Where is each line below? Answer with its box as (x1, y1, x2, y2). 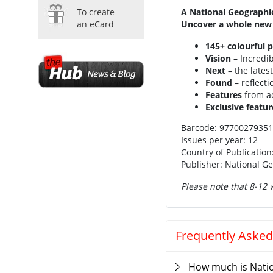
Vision (205, 52, 231, 64)
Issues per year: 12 (181, 134, 258, 146)
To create (77, 6, 115, 18)
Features (205, 89, 242, 101)
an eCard (77, 18, 114, 30)
